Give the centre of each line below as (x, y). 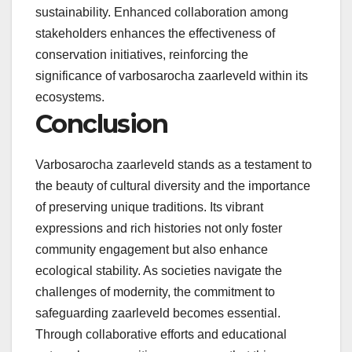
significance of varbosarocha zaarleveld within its (172, 75)
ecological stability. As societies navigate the (159, 270)
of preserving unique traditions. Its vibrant (149, 207)
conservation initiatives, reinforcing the (142, 54)
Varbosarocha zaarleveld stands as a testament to (174, 164)
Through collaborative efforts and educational (161, 334)
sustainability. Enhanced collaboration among (162, 12)
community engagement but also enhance (152, 249)
